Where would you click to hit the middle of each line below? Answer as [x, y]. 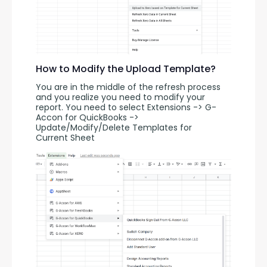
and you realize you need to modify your [120, 97]
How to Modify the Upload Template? [126, 69]
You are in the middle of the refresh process [128, 87]
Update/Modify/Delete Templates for [114, 128]
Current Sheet [65, 138]
